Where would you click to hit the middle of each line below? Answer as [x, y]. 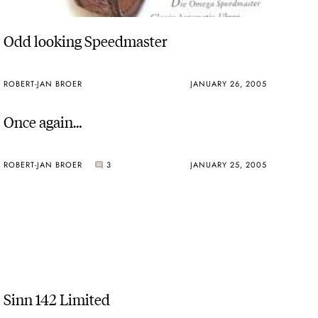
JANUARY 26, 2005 [228, 84]
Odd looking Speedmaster [86, 40]
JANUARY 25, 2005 [228, 165]
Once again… [43, 121]
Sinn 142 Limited [57, 298]
